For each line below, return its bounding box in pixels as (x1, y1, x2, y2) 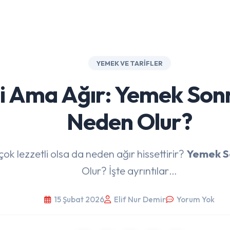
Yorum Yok (177, 195, 215, 204)
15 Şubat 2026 (54, 195, 104, 204)
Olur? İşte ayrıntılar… (82, 164, 177, 177)
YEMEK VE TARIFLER (96, 59, 163, 67)
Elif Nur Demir (114, 195, 166, 204)
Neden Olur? (67, 107, 192, 136)
